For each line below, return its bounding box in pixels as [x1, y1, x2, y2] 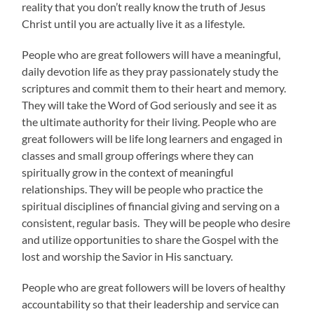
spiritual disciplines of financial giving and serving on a [22, 198, 280, 212]
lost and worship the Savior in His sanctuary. [22, 249, 233, 263]
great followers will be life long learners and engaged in [22, 131, 283, 145]
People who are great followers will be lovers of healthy [22, 280, 286, 294]
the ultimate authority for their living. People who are [22, 114, 277, 128]
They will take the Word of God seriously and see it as [22, 97, 278, 111]
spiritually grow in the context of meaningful [22, 165, 234, 179]
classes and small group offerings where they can [22, 148, 254, 162]
